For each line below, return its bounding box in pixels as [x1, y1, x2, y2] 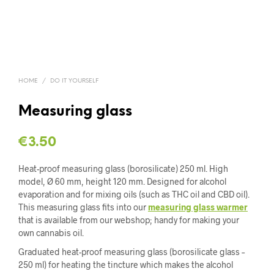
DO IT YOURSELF [50, 78, 98, 85]
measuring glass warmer [148, 202, 248, 213]
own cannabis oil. [18, 228, 84, 239]
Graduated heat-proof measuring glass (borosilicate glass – [18, 246, 245, 257]
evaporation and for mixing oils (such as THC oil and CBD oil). [18, 189, 250, 200]
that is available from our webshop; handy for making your [18, 215, 239, 226]
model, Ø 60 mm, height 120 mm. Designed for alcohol [18, 176, 226, 187]
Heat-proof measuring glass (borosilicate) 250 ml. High [18, 163, 228, 174]
